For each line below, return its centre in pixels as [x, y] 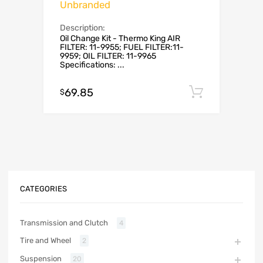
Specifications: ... [92, 65]
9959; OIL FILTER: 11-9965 [108, 56]
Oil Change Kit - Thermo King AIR [120, 39]
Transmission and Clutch [64, 223]
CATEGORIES [43, 188]
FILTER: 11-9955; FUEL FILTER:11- [122, 48]
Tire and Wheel [45, 241]
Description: [82, 28]
